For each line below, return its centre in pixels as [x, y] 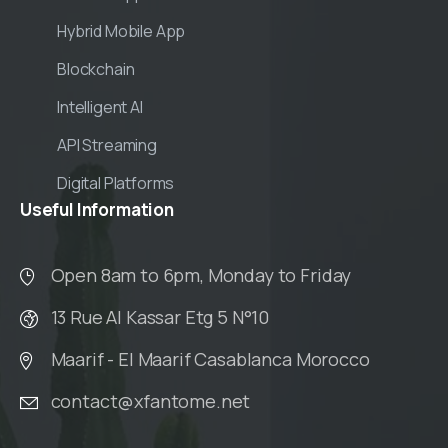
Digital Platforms [116, 183]
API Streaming [107, 145]
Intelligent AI [100, 107]
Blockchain [96, 69]
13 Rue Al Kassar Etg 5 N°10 [160, 317]
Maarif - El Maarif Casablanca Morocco [210, 359]
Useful [47, 210]
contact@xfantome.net [150, 401]
